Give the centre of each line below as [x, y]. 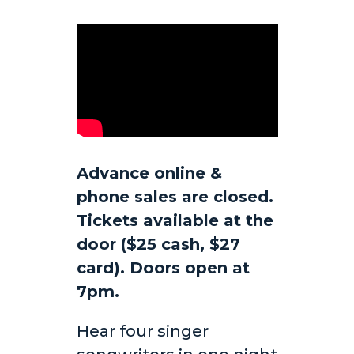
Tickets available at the [175, 221]
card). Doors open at [163, 268]
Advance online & [149, 173]
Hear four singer [142, 331]
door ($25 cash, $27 [158, 245]
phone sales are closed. [175, 197]
